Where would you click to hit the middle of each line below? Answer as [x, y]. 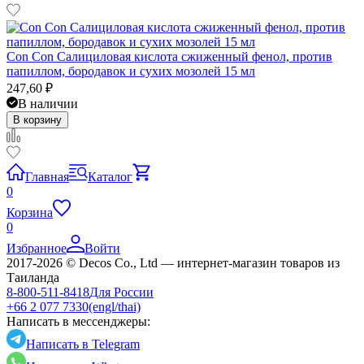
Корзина [30, 212]
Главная [47, 176]
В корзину [37, 119]
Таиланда [33, 277]
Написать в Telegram [83, 344]
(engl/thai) [115, 306]
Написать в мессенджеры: [78, 321]
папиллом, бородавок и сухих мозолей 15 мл [131, 71]
